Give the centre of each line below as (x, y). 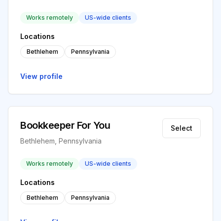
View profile (41, 76)
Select (182, 128)
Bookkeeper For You (65, 125)
